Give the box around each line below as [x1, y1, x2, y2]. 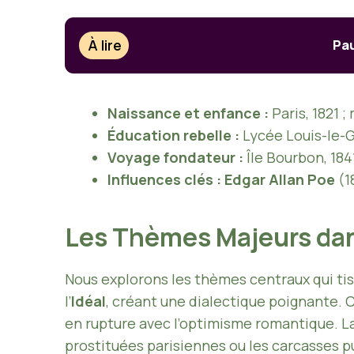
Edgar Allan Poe [224, 169, 335, 189]
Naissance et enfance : [107, 103, 269, 122]
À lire [88, 36, 122, 55]
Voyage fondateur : [107, 147, 243, 167]
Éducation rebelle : [107, 125, 239, 145]
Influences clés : [107, 169, 221, 189]
